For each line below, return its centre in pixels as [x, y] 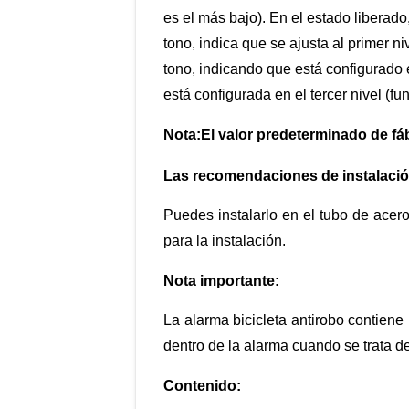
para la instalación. [225, 241]
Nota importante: [222, 281]
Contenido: [203, 386]
